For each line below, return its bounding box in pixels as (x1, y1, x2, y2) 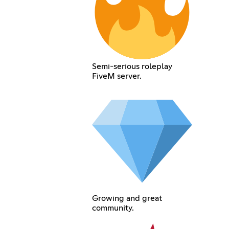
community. (92, 204, 134, 213)
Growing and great (92, 194, 163, 203)
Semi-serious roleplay (92, 62, 173, 71)
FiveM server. (92, 72, 142, 81)
